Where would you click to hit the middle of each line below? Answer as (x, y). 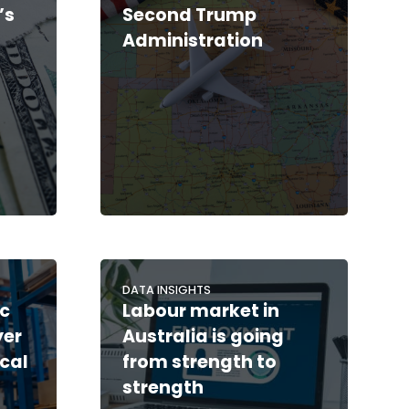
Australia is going (203, 336)
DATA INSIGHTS (166, 289)
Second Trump (189, 15)
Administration (192, 40)
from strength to (199, 362)
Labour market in (200, 310)
